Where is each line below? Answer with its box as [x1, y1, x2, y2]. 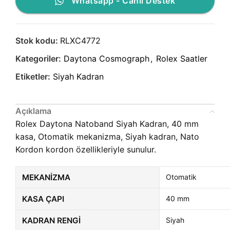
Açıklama [15, 106, 51, 117]
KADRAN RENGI [22, 216, 81, 226]
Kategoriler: [15, 53, 61, 64]
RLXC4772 [60, 35, 101, 46]
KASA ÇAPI [22, 194, 64, 204]
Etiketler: [15, 71, 50, 82]
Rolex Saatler [156, 53, 207, 64]
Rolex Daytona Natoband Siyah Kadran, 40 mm [15, 119, 199, 129]
